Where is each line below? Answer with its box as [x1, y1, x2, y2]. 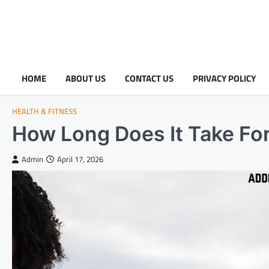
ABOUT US [65, 71, 106, 85]
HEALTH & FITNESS [12, 106, 77, 117]
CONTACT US [125, 71, 174, 85]
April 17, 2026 [57, 154, 103, 165]
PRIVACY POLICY [193, 71, 256, 85]
